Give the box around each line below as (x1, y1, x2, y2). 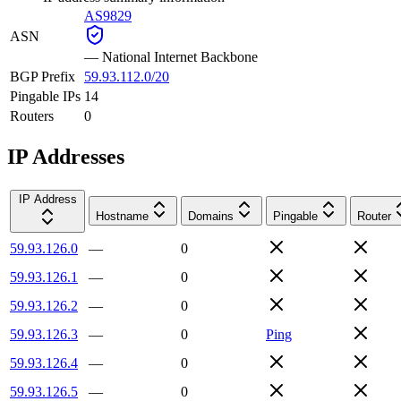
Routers (10, 107, 54, 124)
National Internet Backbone (102, 48, 258, 64)
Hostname (96, 209, 149, 223)
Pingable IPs (10, 88, 81, 104)
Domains (188, 209, 234, 223)
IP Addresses (7, 144, 124, 168)
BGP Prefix (10, 68, 75, 84)
